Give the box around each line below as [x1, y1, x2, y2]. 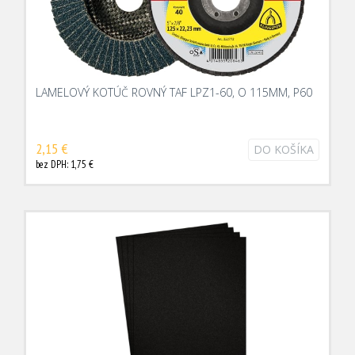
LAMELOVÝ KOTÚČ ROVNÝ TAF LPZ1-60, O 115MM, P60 [36, 85, 312, 100]
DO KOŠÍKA [254, 142, 314, 157]
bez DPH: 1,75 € [36, 158, 94, 171]
